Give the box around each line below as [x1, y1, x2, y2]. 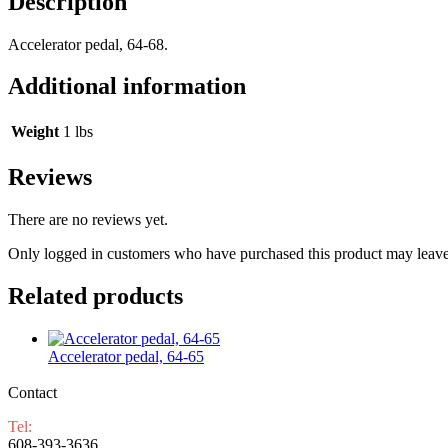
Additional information [8, 73, 246, 100]
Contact [8, 383, 57, 401]
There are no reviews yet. [8, 211, 168, 229]
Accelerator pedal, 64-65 [48, 347, 204, 365]
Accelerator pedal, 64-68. [8, 35, 168, 53]
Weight [11, 123, 59, 141]
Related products [8, 283, 183, 310]
